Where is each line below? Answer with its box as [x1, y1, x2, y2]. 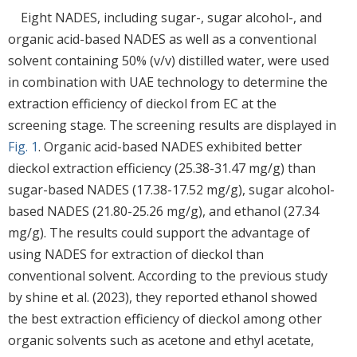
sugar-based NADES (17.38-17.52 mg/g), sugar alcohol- [8, 180, 335, 198]
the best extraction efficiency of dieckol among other [8, 309, 322, 328]
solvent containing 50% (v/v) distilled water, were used [8, 51, 329, 69]
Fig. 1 [8, 137, 38, 155]
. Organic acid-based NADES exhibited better [38, 137, 302, 155]
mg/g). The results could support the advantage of [8, 223, 310, 241]
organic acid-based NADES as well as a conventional [8, 29, 316, 48]
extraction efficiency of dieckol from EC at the [8, 94, 277, 112]
